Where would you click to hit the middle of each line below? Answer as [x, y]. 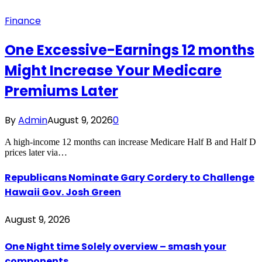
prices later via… [36, 153]
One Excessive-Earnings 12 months [130, 50]
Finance [23, 21]
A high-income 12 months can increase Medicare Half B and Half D [130, 142]
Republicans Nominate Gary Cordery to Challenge [130, 178]
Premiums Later [61, 91]
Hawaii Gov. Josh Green [63, 192]
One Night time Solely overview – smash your [116, 246]
